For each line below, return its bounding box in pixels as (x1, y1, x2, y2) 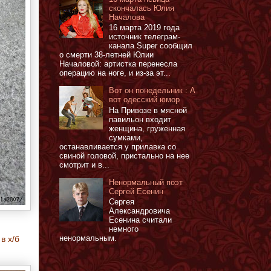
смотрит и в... (59, 160, 109, 169)
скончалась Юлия (109, 3, 175, 13)
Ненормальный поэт (109, 177, 183, 187)
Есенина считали (109, 215, 172, 225)
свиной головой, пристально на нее (59, 151, 189, 160)
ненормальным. (59, 233, 117, 243)
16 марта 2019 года (109, 23, 180, 33)
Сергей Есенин (109, 186, 164, 196)
